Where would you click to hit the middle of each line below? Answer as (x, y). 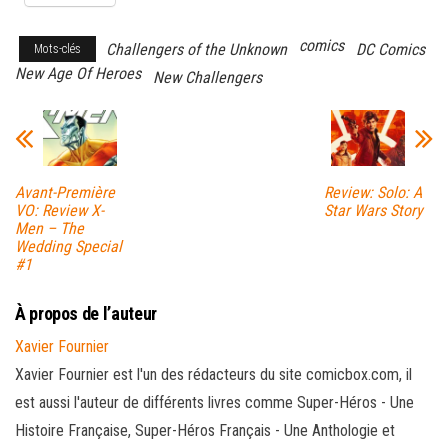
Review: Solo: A (372, 192)
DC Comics (390, 50)
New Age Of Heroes (78, 74)
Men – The (49, 228)
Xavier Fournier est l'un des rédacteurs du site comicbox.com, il (213, 374)
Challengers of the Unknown (196, 50)
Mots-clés (57, 49)
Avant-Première (65, 192)
